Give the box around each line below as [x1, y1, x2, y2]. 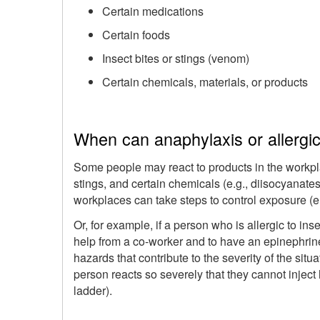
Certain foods [102, 26, 170, 44]
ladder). [74, 281, 112, 299]
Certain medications [102, 3, 204, 20]
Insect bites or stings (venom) [102, 50, 249, 67]
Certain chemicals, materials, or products [102, 74, 308, 91]
